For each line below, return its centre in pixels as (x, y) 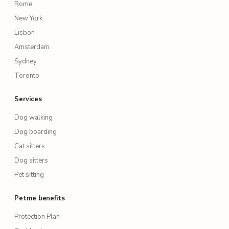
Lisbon (25, 32)
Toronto (27, 75)
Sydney (26, 61)
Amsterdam (32, 47)
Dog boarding (36, 132)
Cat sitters (30, 146)
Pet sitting (29, 175)
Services (28, 99)
